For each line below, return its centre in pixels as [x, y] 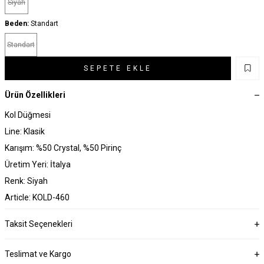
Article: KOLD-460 [37, 197]
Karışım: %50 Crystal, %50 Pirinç [63, 148]
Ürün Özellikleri [35, 95]
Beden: [17, 23]
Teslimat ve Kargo [38, 254]
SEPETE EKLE [118, 68]
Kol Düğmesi [28, 115]
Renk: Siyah [26, 181]
